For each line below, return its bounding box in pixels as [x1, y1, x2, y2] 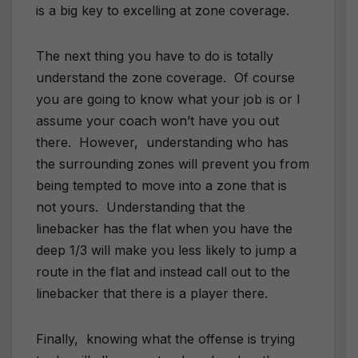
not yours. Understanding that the [36, 198, 245, 215]
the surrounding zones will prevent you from [36, 155, 309, 172]
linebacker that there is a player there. [36, 284, 268, 301]
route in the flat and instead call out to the [36, 263, 290, 280]
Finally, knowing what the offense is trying [36, 330, 295, 347]
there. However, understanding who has [36, 133, 288, 150]
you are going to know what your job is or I [36, 90, 300, 107]
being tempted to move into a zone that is [36, 177, 287, 193]
